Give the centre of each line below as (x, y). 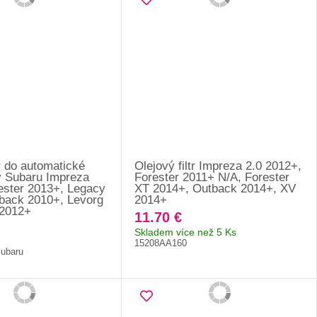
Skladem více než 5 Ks (186, 232)
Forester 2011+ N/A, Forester (212, 177)
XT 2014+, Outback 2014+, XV (215, 188)
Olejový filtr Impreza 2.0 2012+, (218, 166)
